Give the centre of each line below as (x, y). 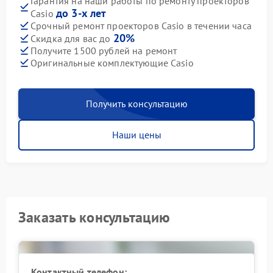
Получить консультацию (136, 104)
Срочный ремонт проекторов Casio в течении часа (141, 25)
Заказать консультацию (94, 218)
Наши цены (136, 135)
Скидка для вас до (72, 39)
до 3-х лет (81, 13)
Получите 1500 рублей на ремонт (104, 50)
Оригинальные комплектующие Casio (112, 62)
